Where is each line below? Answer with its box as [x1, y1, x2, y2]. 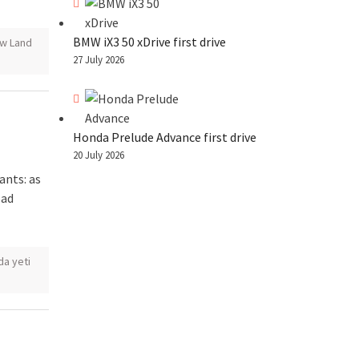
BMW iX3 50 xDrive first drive [73, 33, 226, 50]
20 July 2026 [73, 147, 124, 162]
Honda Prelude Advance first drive [73, 128, 256, 145]
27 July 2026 [73, 52, 124, 67]
